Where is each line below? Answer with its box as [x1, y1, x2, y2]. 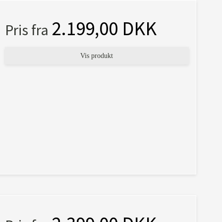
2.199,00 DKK [51, 16, 157, 41]
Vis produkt [80, 52, 113, 60]
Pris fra [4, 20, 52, 40]
